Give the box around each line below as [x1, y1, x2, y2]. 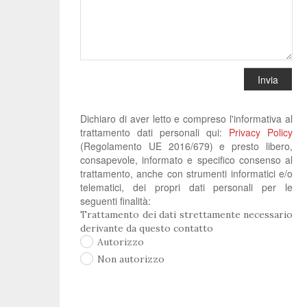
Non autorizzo [97, 253, 164, 265]
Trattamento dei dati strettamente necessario [80, 208, 293, 221]
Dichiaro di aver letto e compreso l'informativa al [80, 112, 293, 125]
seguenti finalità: [80, 194, 151, 208]
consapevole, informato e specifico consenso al [80, 153, 293, 167]
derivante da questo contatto [80, 222, 213, 234]
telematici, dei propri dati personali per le [80, 180, 293, 194]
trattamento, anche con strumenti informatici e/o [80, 167, 293, 180]
